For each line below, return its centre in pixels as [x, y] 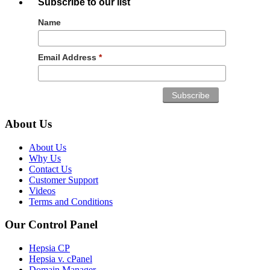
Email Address [68, 58]
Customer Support [64, 180]
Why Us [45, 158]
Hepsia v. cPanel [61, 259]
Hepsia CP [49, 248]
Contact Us [50, 169]
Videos [42, 190]
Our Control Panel [51, 225]
